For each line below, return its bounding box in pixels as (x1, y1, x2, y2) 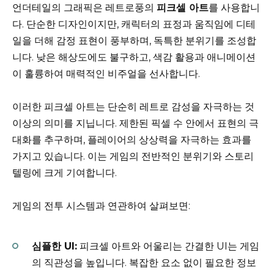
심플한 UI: (32, 240, 77, 252)
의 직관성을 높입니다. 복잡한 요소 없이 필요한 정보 (32, 256, 256, 268)
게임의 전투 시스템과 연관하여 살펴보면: (12, 200, 190, 212)
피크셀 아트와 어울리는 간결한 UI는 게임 (77, 240, 259, 252)
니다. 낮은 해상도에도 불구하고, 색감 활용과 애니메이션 (12, 51, 256, 63)
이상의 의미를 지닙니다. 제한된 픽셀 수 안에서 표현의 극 (12, 117, 259, 129)
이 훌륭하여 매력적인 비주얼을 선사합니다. (12, 67, 200, 80)
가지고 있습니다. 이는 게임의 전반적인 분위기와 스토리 (12, 150, 254, 162)
